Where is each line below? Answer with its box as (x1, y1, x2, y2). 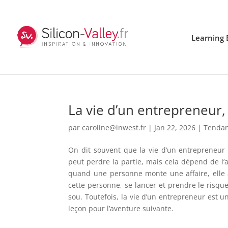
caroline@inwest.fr (82, 123, 147, 132)
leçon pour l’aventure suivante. (68, 204, 174, 213)
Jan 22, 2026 (154, 123, 196, 132)
